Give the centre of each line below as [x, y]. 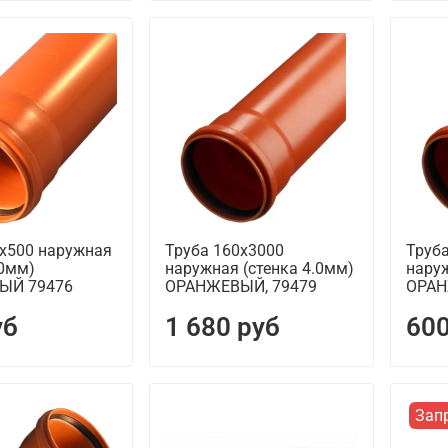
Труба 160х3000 [224, 251]
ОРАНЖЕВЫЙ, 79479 [240, 287]
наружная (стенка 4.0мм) [259, 269]
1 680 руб [222, 327]
